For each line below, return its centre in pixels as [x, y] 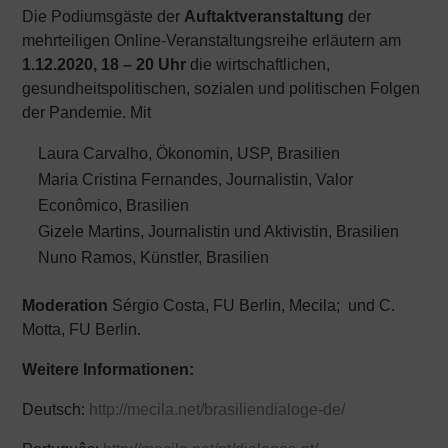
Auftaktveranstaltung [264, 16]
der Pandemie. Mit [87, 112]
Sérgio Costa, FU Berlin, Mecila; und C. [252, 305]
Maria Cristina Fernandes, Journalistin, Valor [196, 179]
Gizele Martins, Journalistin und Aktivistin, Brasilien [219, 231]
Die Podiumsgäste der [103, 16]
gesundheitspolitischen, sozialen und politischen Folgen [221, 88]
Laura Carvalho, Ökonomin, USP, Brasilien [189, 153]
